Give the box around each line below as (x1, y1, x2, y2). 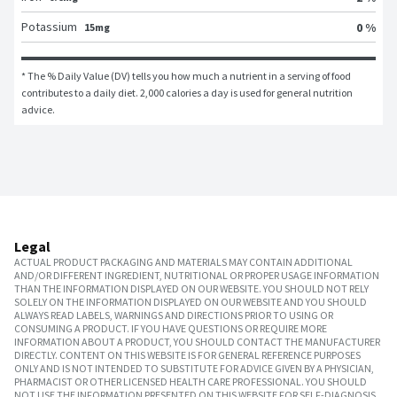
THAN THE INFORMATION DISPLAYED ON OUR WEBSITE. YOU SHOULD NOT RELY (14, 282, 369, 296)
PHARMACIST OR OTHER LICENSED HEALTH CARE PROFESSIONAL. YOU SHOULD (14, 375, 367, 389)
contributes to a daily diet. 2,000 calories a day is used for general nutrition (21, 86, 353, 100)
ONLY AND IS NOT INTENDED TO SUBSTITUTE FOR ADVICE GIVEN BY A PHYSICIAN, (14, 362, 374, 376)
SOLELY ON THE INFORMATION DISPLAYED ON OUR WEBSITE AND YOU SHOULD (14, 295, 367, 309)
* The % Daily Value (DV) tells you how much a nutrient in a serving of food (21, 69, 351, 83)
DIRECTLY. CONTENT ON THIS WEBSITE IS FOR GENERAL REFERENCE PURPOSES (14, 348, 361, 362)
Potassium (21, 19, 77, 35)
